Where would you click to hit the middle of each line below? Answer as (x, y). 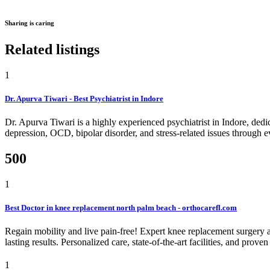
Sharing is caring (30, 23)
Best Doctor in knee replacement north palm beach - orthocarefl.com (121, 208)
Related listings (52, 49)
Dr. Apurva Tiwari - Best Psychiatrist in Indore (84, 99)
